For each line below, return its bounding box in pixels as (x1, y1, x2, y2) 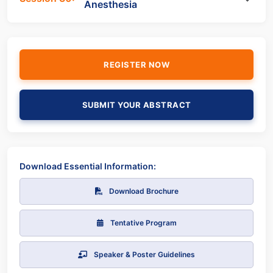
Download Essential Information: (19, 160, 156, 171)
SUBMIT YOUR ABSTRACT (82, 99, 191, 110)
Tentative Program (108, 218, 177, 227)
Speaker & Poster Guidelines (92, 249, 195, 259)
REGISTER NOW (104, 59, 169, 69)
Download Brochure (107, 186, 179, 196)
